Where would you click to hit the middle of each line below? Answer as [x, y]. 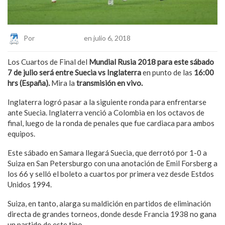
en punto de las [167, 72]
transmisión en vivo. [109, 83]
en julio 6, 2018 [106, 38]
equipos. [21, 133]
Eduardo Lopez [59, 38]
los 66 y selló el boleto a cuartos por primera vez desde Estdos [111, 174]
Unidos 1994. [30, 184]
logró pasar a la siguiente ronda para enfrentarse [124, 102]
